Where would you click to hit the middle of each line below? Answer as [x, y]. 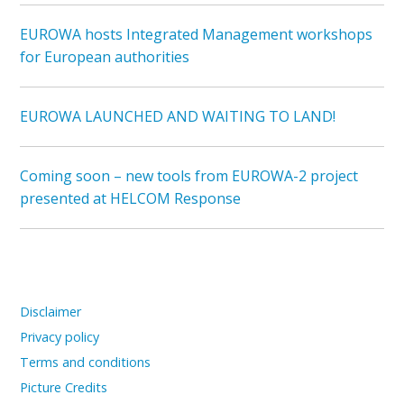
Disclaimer [51, 312]
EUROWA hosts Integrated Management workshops [197, 35]
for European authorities [105, 57]
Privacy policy [60, 337]
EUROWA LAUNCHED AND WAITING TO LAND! [178, 117]
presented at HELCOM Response [131, 199]
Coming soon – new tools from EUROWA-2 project [189, 176]
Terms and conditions [86, 363]
